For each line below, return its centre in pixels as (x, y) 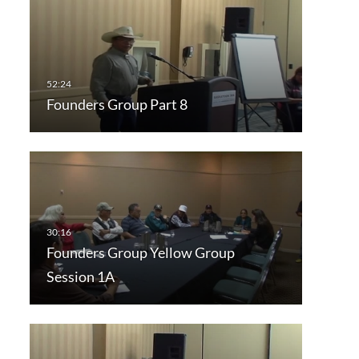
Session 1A (80, 277)
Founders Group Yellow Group (140, 253)
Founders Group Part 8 (117, 105)
